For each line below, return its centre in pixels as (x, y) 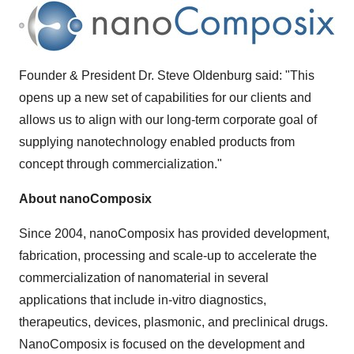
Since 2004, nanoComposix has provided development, (174, 233)
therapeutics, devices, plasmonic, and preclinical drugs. (173, 322)
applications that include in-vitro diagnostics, (143, 300)
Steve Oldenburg (205, 75)
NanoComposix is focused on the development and (162, 344)
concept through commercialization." (121, 164)
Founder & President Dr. (88, 75)
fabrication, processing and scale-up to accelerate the (168, 256)
